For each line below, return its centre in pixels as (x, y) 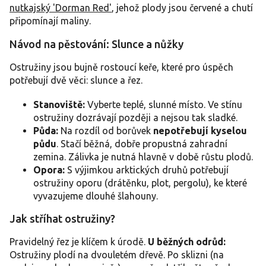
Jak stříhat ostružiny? (62, 218)
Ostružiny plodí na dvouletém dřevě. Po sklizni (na (117, 254)
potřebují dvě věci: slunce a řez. (76, 80)
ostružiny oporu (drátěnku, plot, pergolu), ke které (140, 183)
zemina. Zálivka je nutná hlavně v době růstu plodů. (143, 156)
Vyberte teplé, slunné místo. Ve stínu (164, 104)
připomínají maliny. (50, 20)
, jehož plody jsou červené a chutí (182, 7)
